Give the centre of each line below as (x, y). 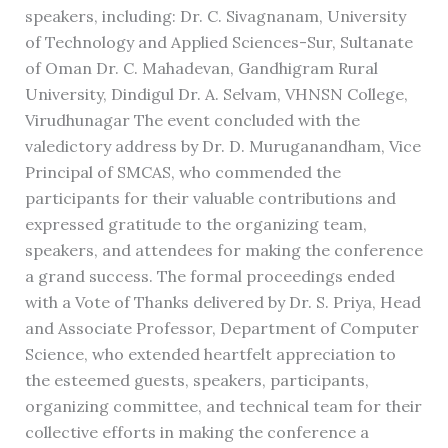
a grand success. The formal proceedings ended (209, 276)
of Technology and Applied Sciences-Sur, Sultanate (218, 42)
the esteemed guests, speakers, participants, (196, 380)
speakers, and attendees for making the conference (223, 250)
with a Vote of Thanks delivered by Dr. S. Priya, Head (222, 302)
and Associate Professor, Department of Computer (221, 328)
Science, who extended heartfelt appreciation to (210, 354)
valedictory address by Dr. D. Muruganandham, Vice (222, 146)
